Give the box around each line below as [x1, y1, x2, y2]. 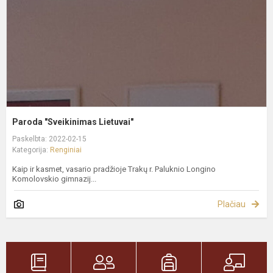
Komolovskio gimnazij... [12, 174, 96, 183]
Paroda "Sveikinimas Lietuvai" [12, 116, 133, 127]
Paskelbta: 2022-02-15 [12, 134, 87, 143]
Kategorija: [12, 145, 50, 154]
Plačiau [218, 199, 246, 209]
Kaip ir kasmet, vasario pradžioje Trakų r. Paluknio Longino [12, 164, 216, 174]
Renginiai [50, 145, 82, 154]
